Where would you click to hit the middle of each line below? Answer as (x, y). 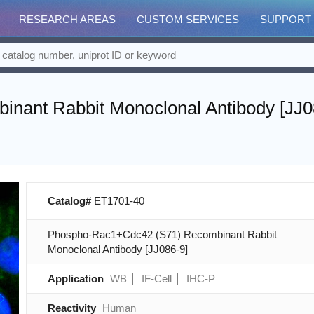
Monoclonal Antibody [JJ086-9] (117, 249)
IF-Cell (156, 279)
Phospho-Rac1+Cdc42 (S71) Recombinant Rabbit (162, 234)
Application (75, 279)
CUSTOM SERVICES (188, 19)
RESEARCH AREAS (67, 19)
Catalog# (70, 201)
